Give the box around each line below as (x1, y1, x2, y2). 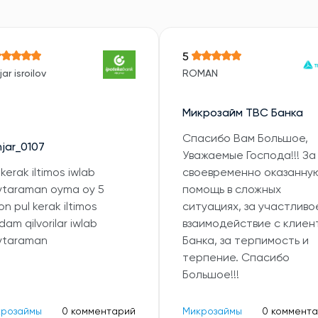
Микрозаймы (182, 307, 242, 317)
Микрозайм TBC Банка (182, 108, 303, 119)
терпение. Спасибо (182, 253, 290, 264)
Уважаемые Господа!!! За (182, 150, 316, 162)
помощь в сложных (182, 185, 281, 196)
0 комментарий (62, 307, 136, 317)
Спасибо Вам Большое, (182, 133, 308, 145)
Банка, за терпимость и (182, 236, 309, 247)
